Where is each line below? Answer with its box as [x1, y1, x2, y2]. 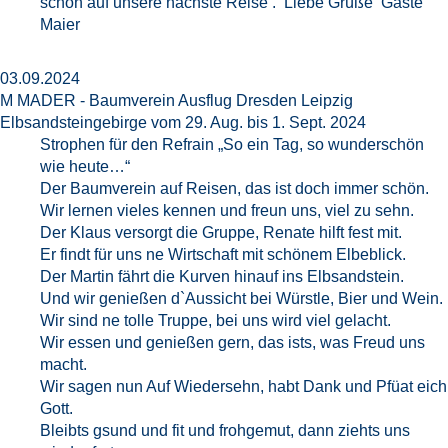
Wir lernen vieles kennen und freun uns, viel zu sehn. [40, 202, 414, 219]
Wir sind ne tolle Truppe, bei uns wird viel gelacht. [40, 312, 391, 329]
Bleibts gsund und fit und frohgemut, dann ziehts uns [40, 422, 410, 439]
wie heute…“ [40, 158, 130, 175]
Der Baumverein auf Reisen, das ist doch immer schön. [40, 180, 429, 197]
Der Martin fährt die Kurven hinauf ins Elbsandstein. [40, 268, 404, 285]
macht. [40, 356, 87, 373]
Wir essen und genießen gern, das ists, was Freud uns [40, 334, 425, 351]
